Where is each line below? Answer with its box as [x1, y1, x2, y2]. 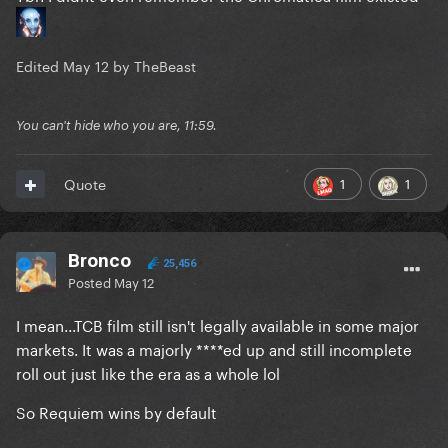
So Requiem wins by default [16, 399, 217, 424]
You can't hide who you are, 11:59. [16, 117, 217, 134]
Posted [68, 271, 114, 292]
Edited [16, 54, 63, 77]
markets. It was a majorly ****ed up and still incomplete [16, 336, 412, 361]
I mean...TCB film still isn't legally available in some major [16, 312, 419, 337]
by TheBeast [109, 54, 196, 77]
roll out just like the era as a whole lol [16, 360, 280, 385]
